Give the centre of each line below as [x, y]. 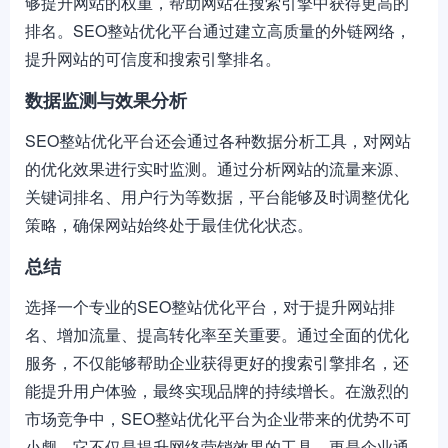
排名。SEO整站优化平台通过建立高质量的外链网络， [218, 30]
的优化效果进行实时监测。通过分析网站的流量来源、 [217, 168]
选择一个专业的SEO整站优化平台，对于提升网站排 [210, 306]
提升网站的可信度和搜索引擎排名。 [153, 58]
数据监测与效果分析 [106, 100]
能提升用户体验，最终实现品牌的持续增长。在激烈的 [217, 390]
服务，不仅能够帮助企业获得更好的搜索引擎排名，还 [217, 362]
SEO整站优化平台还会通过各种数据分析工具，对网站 [218, 140]
